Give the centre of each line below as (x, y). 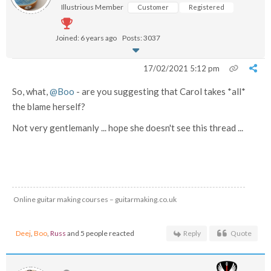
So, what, (31, 91)
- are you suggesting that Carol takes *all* (160, 91)
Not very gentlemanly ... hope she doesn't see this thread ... (128, 128)
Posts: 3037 (141, 38)
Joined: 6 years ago (86, 38)
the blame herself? (49, 106)
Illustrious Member (92, 7)
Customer (153, 7)
